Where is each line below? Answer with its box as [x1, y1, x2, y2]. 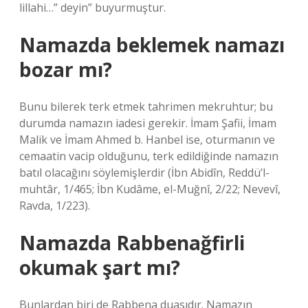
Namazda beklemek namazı [19, 32, 285, 58]
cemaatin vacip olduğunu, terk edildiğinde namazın [19, 148, 278, 164]
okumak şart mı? [19, 254, 180, 280]
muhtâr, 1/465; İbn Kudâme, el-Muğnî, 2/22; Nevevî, [19, 181, 280, 197]
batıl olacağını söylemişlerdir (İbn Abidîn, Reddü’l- [19, 165, 269, 180]
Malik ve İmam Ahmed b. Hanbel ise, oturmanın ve [19, 132, 275, 147]
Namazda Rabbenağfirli [19, 230, 245, 256]
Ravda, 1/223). [19, 198, 90, 213]
